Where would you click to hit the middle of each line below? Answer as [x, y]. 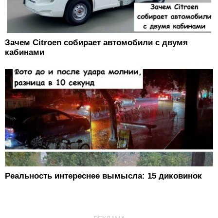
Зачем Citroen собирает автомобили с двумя [96, 42]
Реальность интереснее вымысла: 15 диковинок [103, 176]
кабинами [25, 52]
